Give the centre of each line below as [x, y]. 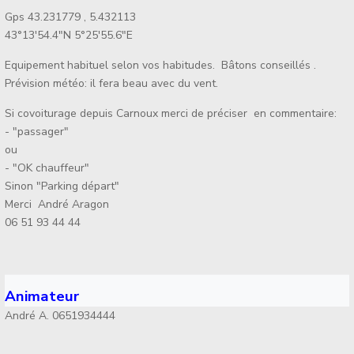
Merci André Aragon [57, 205]
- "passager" [37, 132]
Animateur [42, 297]
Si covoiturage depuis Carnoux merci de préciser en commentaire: [171, 114]
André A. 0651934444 [62, 316]
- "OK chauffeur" [47, 168]
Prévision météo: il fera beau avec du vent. [112, 84]
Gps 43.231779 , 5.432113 [71, 17]
